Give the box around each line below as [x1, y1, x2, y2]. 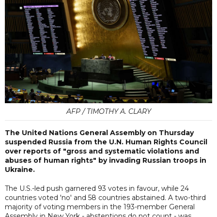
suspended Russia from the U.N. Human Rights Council [5, 137, 207, 146]
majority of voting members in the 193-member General [5, 202, 195, 211]
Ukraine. [5, 165, 35, 174]
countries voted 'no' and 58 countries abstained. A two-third [5, 193, 206, 202]
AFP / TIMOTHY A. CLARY [66, 107, 151, 116]
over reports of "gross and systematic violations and [5, 146, 199, 155]
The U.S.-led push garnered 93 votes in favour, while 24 [5, 184, 189, 193]
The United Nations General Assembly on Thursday [5, 128, 194, 137]
